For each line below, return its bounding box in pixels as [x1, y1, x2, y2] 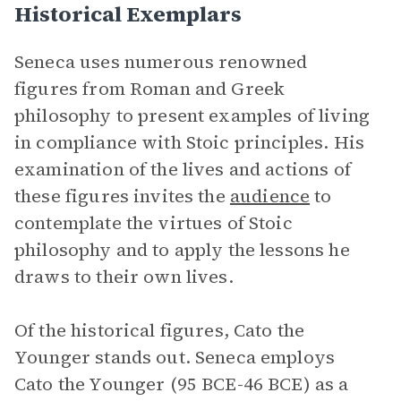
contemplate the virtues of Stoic [14, 210, 293, 235]
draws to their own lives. [14, 264, 234, 289]
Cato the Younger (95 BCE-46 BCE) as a [14, 371, 349, 397]
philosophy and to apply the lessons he [14, 237, 350, 262]
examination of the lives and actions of [14, 157, 351, 182]
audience [229, 183, 311, 209]
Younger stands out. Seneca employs [14, 345, 336, 370]
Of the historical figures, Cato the [14, 318, 305, 343]
